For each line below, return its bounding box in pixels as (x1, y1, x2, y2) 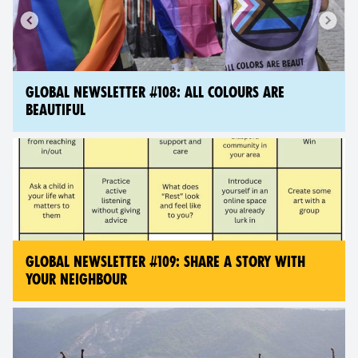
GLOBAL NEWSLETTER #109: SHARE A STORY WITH (26, 253, 305, 271)
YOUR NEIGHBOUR (26, 271, 127, 288)
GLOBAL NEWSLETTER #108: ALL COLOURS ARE (26, 84, 284, 101)
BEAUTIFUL (26, 101, 86, 119)
